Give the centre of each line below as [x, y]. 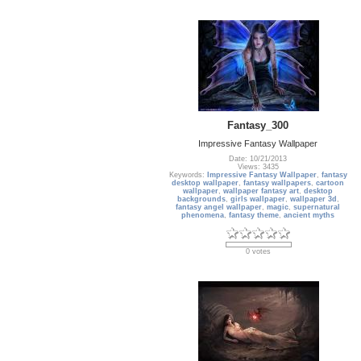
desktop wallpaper [205, 183]
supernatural [317, 207]
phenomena [203, 216]
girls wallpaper [258, 199]
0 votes [258, 252]
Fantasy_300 [258, 125]
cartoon [330, 183]
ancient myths [309, 216]
